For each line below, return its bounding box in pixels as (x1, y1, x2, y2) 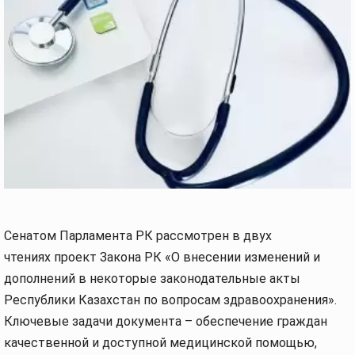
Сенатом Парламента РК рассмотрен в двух (4, 228, 272, 243)
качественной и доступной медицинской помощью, (4, 335, 317, 350)
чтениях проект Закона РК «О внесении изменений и (4, 250, 320, 265)
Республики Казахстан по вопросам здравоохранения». (4, 292, 337, 307)
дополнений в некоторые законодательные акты (4, 271, 300, 286)
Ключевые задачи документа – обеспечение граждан (4, 314, 327, 329)
